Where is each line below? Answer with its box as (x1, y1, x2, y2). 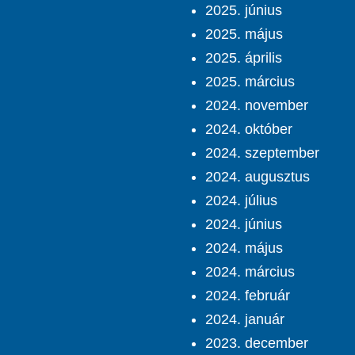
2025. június (205, 2, 282, 19)
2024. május (205, 240, 283, 257)
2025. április (205, 50, 282, 67)
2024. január (205, 311, 284, 328)
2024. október (205, 121, 292, 138)
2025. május (205, 26, 283, 43)
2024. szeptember (205, 145, 319, 162)
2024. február (205, 288, 290, 304)
